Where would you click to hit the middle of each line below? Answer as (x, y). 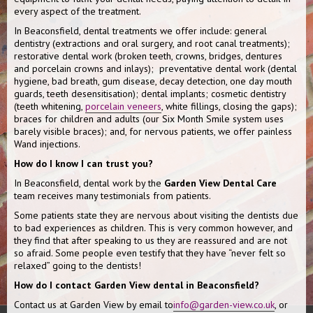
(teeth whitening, (50, 106)
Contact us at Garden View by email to (94, 305)
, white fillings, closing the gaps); (229, 106)
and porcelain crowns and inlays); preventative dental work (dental (155, 68)
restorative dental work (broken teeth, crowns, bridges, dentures (148, 56)
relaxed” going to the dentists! (78, 265)
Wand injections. (47, 144)
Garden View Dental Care (220, 183)
